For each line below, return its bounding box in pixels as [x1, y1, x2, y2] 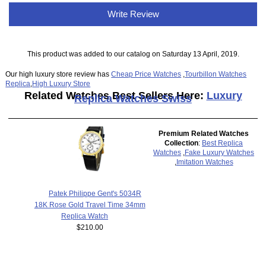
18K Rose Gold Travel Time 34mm [34, 200, 145, 208]
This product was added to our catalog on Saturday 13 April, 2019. [27, 50, 239, 58]
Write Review [104, 9, 161, 20]
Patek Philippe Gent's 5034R [48, 189, 141, 197]
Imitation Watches [176, 158, 233, 166]
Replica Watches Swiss [74, 92, 192, 104]
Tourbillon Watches [185, 69, 247, 78]
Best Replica [202, 139, 243, 147]
